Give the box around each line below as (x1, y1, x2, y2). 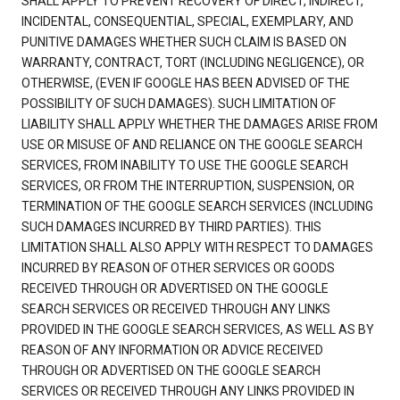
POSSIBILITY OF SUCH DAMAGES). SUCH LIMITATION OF (21, 96, 336, 112)
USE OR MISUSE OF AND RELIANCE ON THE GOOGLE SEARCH (21, 137, 362, 153)
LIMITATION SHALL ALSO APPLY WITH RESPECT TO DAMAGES (21, 240, 373, 255)
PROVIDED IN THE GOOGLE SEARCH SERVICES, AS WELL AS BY (21, 322, 374, 337)
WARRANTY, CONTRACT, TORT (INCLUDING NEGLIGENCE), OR (21, 55, 364, 71)
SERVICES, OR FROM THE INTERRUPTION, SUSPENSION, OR (21, 179, 354, 194)
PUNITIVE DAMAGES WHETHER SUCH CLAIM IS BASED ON (21, 35, 346, 50)
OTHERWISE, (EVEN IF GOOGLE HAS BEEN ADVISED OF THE (21, 76, 350, 91)
